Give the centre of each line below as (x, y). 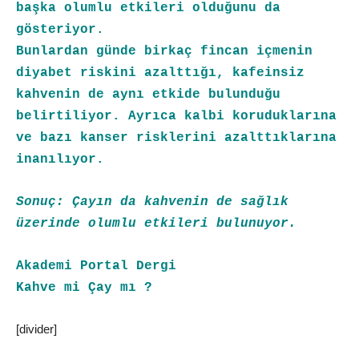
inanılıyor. (60, 159)
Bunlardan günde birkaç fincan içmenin (164, 51)
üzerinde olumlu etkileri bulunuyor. (156, 223)
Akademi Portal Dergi (96, 266)
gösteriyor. (60, 29)
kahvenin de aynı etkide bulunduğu (148, 94)
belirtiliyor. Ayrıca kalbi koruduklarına (176, 116)
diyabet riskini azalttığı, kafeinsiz (160, 73)
